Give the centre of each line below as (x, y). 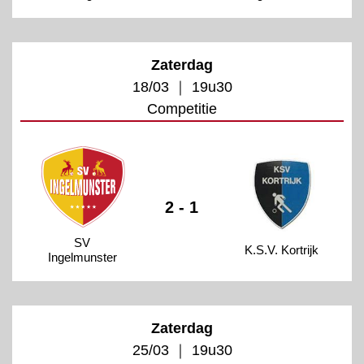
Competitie (182, 108)
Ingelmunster (82, 257)
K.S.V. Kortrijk (282, 249)
